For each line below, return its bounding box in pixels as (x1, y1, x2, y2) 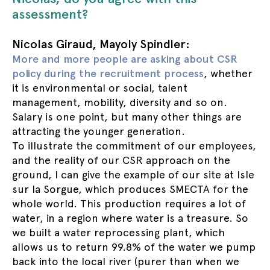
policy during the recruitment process (12, 67, 204, 80)
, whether (204, 67, 253, 80)
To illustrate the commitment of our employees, (12, 139, 256, 152)
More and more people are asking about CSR (12, 52, 237, 65)
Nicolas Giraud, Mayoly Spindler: (12, 37, 190, 51)
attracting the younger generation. (12, 125, 185, 137)
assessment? (12, 6, 88, 22)
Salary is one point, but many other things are (12, 110, 242, 123)
